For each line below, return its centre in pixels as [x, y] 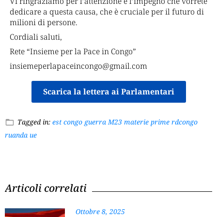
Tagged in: [35, 122]
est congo [67, 122]
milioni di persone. [44, 23]
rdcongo [185, 122]
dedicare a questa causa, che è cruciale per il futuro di [107, 12]
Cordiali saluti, [36, 37]
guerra [95, 122]
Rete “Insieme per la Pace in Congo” [73, 52]
